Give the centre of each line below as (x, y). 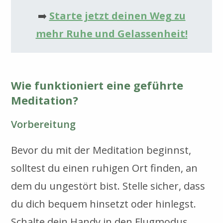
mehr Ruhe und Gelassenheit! (111, 33)
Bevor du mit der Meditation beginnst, (101, 150)
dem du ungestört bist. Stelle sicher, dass (108, 186)
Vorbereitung (44, 124)
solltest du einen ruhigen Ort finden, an (105, 168)
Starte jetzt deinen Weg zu (117, 15)
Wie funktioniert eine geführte (97, 85)
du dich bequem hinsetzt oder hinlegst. (104, 204)
